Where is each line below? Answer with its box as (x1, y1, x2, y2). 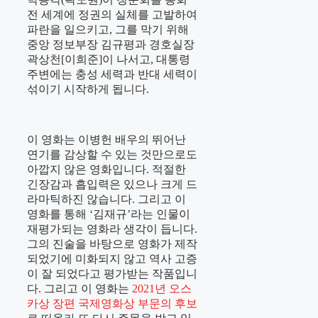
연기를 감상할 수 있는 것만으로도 (27, 148, 197, 161)
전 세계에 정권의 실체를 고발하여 (27, 9, 197, 21)
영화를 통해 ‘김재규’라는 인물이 (27, 208, 190, 221)
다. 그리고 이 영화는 (27, 283, 132, 295)
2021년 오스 (132, 283, 192, 295)
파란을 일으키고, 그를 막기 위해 (27, 23, 189, 36)
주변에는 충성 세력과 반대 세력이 (27, 68, 197, 81)
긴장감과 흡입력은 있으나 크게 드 (27, 178, 197, 191)
